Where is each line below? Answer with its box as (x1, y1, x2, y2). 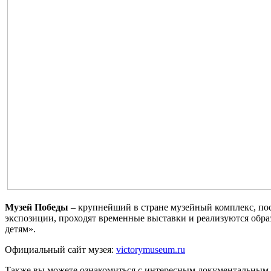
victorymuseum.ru (116, 244, 185, 255)
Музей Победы (5, 202, 68, 213)
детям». (5, 224, 36, 235)
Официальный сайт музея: (5, 244, 116, 255)
